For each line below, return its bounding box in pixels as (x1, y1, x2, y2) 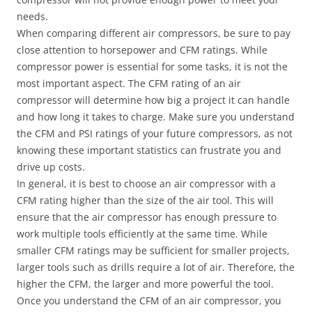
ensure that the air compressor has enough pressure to (17, 210, 276, 224)
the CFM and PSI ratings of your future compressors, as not (17, 127, 292, 140)
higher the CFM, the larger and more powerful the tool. (17, 277, 274, 290)
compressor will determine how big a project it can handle (17, 93, 290, 107)
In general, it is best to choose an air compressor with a (17, 177, 276, 190)
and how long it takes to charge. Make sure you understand (17, 110, 295, 123)
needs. (17, 10, 48, 23)
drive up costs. (17, 160, 85, 173)
